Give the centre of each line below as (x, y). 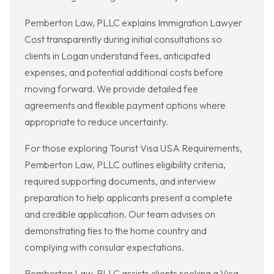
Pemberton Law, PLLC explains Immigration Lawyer (133, 23)
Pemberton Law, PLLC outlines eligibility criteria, (125, 165)
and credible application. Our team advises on (120, 214)
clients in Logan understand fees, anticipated (117, 56)
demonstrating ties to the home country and (116, 231)
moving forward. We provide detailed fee (111, 89)
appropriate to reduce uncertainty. (96, 122)
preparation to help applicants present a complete (128, 198)
